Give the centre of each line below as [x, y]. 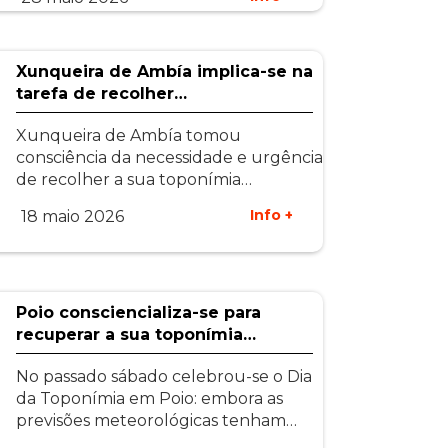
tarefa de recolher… [101, 93]
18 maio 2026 [72, 216]
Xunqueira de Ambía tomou [128, 135]
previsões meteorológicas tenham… [156, 420]
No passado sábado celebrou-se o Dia [163, 376]
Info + [272, 215]
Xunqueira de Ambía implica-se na [164, 71]
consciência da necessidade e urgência [169, 157]
